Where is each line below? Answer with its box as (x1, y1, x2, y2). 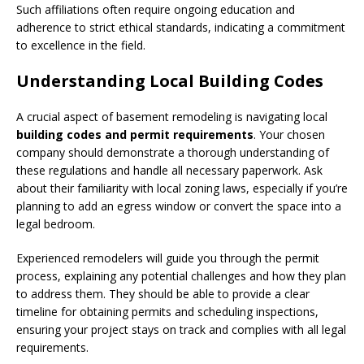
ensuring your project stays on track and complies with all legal (16, 321, 346, 337)
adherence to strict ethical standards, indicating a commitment (16, 19, 345, 35)
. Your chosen (253, 126, 325, 142)
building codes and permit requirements (16, 126, 253, 142)
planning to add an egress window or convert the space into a (16, 197, 341, 214)
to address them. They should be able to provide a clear (16, 285, 310, 301)
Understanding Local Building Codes (16, 69, 323, 92)
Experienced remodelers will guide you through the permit (16, 249, 319, 266)
